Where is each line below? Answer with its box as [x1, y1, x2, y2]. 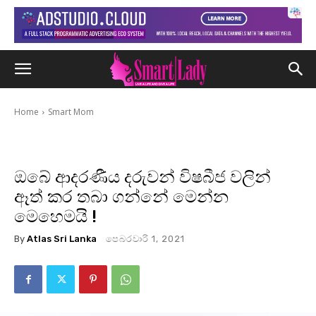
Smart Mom [48, 106, 94, 118]
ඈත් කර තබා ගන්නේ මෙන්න [14, 187, 229, 207]
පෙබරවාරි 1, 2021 [106, 233, 185, 245]
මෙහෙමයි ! [14, 207, 97, 226]
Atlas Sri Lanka [27, 233, 97, 244]
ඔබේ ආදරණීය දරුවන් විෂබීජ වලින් [14, 167, 271, 187]
